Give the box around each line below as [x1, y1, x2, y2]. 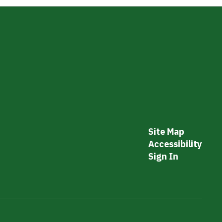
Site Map [148, 125, 184, 137]
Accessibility [148, 138, 202, 150]
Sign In [148, 150, 178, 162]
